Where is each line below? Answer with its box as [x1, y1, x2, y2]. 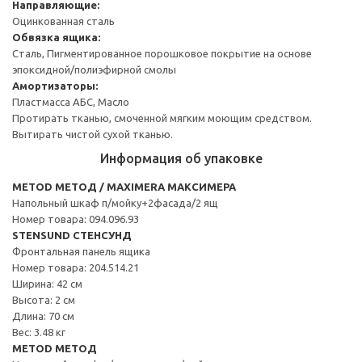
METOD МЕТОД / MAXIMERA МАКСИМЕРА [12, 180, 236, 192]
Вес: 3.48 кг [12, 326, 65, 338]
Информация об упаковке [99, 150, 263, 166]
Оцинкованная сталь [12, 15, 115, 27]
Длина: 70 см [12, 309, 74, 322]
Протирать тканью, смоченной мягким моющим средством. [12, 112, 312, 124]
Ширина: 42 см [12, 277, 82, 289]
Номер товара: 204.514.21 [12, 261, 139, 273]
